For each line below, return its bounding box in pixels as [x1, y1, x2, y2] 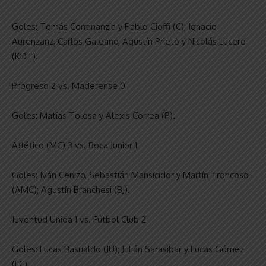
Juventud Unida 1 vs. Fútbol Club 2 [12, 213, 146, 225]
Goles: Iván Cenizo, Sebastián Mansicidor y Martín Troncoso [12, 169, 249, 180]
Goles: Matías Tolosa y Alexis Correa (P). [12, 109, 175, 121]
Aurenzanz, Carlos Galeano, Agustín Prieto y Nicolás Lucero [12, 35, 246, 47]
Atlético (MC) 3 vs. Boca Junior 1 [12, 139, 137, 151]
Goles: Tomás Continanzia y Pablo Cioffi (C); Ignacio [12, 20, 217, 32]
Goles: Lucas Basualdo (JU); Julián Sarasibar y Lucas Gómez [12, 243, 244, 255]
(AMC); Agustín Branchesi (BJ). [12, 183, 130, 195]
